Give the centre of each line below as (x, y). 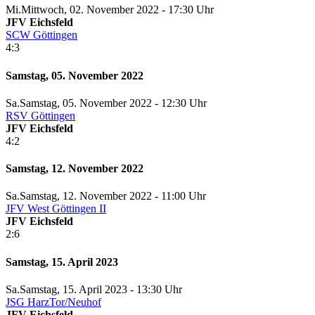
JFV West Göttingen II (56, 209)
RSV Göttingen (40, 115)
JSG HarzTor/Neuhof (53, 302)
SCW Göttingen (41, 35)
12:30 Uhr (184, 103)
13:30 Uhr (159, 289)
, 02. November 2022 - (116, 10)
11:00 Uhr (184, 196)
